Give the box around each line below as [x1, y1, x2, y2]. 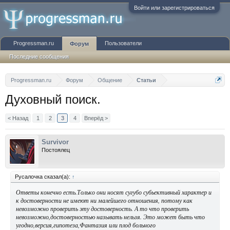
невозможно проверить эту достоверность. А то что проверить [16, 204, 189, 213]
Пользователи [105, 40, 142, 46]
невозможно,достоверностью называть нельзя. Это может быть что [16, 213, 205, 221]
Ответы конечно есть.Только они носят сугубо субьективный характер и [16, 188, 212, 196]
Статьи [137, 77, 156, 83]
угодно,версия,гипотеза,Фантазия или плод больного [16, 221, 156, 229]
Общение [98, 77, 122, 83]
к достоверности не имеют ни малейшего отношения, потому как [16, 196, 193, 204]
